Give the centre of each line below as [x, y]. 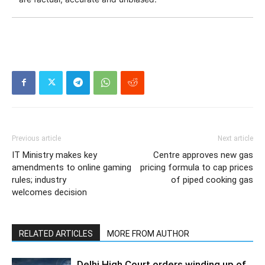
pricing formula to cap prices [197, 167]
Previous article [36, 138]
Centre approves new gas [203, 155]
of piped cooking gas [212, 180]
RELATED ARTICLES [56, 233]
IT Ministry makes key [54, 155]
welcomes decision [49, 192]
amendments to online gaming [72, 167]
